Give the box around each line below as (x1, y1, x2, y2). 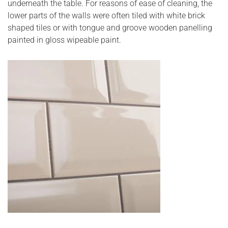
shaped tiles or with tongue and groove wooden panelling (8, 22, 212, 33)
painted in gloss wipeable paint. (8, 35, 121, 45)
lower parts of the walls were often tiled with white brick (8, 10, 205, 20)
